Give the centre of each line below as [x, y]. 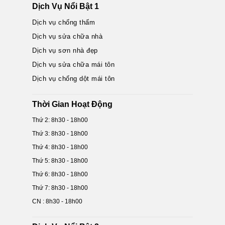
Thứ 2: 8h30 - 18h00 [60, 120]
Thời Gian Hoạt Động [73, 104]
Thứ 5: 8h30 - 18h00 [60, 161]
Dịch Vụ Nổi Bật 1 [66, 6]
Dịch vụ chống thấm [64, 22]
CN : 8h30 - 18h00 [58, 201]
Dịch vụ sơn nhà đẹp [65, 50]
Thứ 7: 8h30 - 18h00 [60, 188]
